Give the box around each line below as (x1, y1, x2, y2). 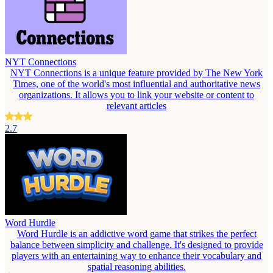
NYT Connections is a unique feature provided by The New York (10, 67, 263, 78)
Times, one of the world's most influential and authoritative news (13, 78, 260, 89)
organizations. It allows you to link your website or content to (19, 89, 254, 100)
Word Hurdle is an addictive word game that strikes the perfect (16, 228, 257, 239)
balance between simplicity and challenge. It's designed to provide (10, 239, 263, 250)
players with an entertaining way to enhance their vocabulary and (12, 250, 261, 261)
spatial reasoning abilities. (87, 261, 186, 272)
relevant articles (107, 100, 166, 111)
